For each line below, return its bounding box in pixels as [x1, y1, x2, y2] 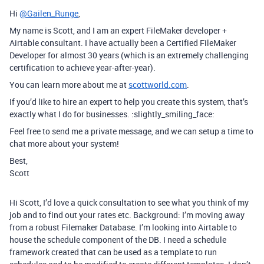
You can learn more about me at [9, 79, 128, 90]
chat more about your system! [9, 138, 119, 149]
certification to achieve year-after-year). [9, 62, 156, 73]
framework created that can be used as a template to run [9, 246, 217, 258]
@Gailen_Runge [19, 8, 78, 19]
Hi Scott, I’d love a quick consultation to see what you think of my [9, 197, 249, 208]
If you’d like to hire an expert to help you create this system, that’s [9, 96, 248, 107]
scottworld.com [128, 79, 187, 90]
